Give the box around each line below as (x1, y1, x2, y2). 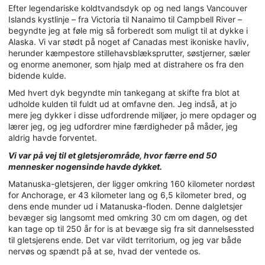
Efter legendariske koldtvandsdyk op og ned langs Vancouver (8, 2, 247, 13)
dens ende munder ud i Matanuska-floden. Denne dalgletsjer (8, 201, 243, 212)
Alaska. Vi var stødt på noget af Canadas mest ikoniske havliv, (8, 36, 249, 47)
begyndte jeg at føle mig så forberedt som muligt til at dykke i (8, 25, 248, 35)
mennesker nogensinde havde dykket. (8, 161, 162, 172)
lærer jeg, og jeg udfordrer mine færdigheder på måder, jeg (8, 121, 238, 132)
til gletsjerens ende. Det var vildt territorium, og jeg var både (8, 235, 241, 245)
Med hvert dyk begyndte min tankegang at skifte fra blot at (8, 88, 240, 98)
